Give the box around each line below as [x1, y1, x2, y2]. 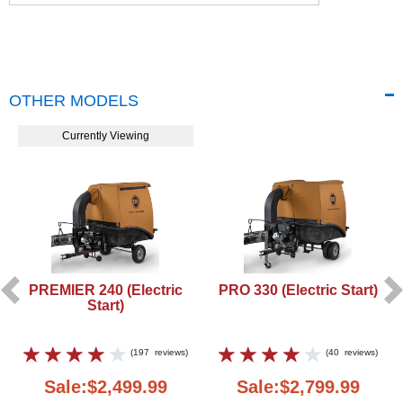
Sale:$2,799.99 [236, 376, 360, 397]
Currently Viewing [61, 129, 149, 142]
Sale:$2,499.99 [43, 376, 167, 397]
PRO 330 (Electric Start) [218, 282, 378, 298]
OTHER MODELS [9, 91, 139, 110]
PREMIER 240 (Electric [28, 282, 183, 298]
